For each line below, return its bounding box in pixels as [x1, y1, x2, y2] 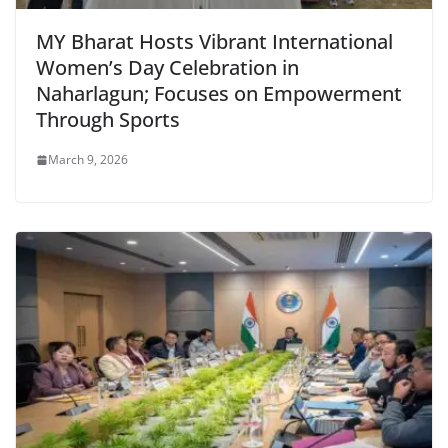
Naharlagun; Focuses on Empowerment [36, 80, 402, 108]
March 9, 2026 [48, 151, 128, 169]
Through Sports [36, 106, 180, 134]
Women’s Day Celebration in [36, 54, 299, 82]
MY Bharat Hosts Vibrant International [36, 28, 393, 56]
